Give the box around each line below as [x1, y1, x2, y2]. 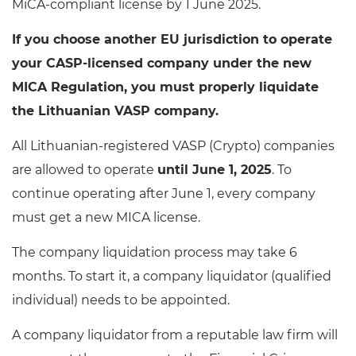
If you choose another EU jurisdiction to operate [12, 32, 332, 48]
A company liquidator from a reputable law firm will [12, 327, 338, 343]
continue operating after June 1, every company [12, 186, 315, 202]
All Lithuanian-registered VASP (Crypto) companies [12, 138, 335, 154]
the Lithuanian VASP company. [12, 103, 219, 119]
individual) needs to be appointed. [12, 292, 230, 308]
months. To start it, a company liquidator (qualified [12, 269, 331, 284]
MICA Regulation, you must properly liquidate [12, 79, 319, 95]
